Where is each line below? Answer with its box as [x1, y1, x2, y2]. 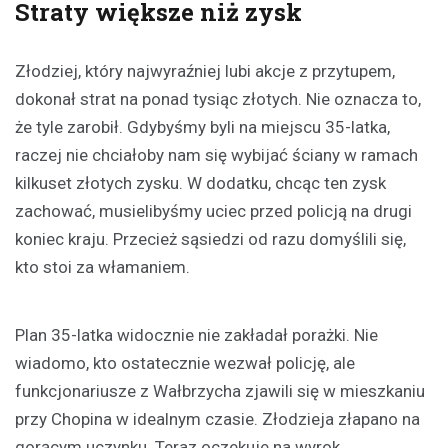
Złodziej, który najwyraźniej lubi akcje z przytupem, [15, 61, 395, 82]
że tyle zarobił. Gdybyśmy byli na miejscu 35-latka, [15, 117, 390, 138]
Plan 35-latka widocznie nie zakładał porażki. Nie [15, 325, 378, 346]
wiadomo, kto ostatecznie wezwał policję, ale [15, 353, 355, 374]
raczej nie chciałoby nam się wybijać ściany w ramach [15, 145, 418, 166]
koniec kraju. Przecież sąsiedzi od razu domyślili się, [15, 229, 406, 250]
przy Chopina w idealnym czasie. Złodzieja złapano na [15, 409, 420, 430]
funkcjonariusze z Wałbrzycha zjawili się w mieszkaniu [15, 381, 425, 402]
